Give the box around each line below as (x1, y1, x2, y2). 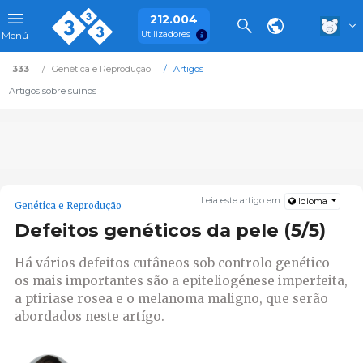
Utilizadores (140, 28, 190, 40)
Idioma (295, 196, 330, 207)
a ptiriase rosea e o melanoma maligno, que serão (15, 290, 328, 306)
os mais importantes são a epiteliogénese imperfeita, (15, 272, 348, 288)
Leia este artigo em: (201, 195, 285, 207)
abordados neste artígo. (15, 308, 164, 324)
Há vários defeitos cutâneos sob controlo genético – (15, 254, 342, 271)
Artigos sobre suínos (8, 85, 96, 96)
